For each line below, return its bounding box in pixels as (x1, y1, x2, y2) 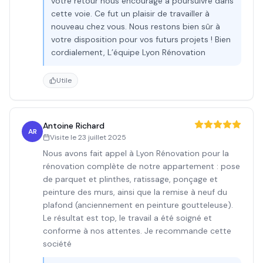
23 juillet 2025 (78, 133, 126, 142)
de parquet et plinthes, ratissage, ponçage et (43, 174, 218, 184)
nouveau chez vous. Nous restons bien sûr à (51, 21, 220, 32)
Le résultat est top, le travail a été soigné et (43, 213, 212, 223)
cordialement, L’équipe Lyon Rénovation (51, 47, 205, 58)
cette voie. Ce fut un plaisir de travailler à (51, 8, 210, 19)
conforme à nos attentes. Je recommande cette (43, 225, 231, 236)
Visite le (50, 133, 78, 142)
